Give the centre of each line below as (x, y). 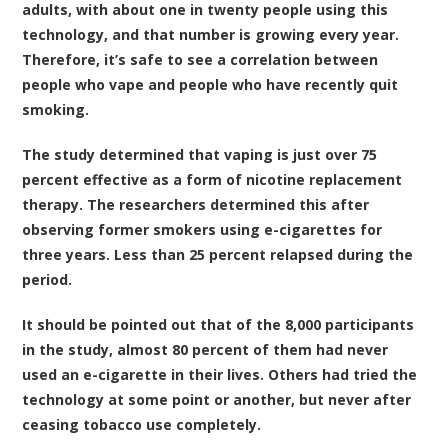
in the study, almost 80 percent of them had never (205, 350)
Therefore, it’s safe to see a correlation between (200, 60)
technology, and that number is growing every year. (211, 35)
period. (47, 280)
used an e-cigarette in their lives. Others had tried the (220, 375)
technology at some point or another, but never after (217, 400)
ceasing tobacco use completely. (142, 425)
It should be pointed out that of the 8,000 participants (218, 325)
